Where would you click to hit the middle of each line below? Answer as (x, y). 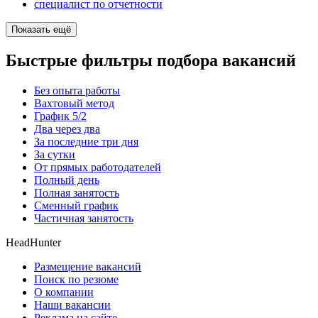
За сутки (55, 154)
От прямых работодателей (98, 167)
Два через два (67, 128)
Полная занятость (77, 192)
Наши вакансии (72, 305)
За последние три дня (86, 141)
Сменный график (76, 205)
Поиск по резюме (76, 279)
